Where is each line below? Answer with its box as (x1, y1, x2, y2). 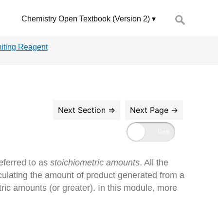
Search (167, 10, 192, 19)
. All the (140, 157, 169, 167)
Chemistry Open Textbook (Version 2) (21, 14, 150, 23)
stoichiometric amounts (50, 157, 140, 167)
